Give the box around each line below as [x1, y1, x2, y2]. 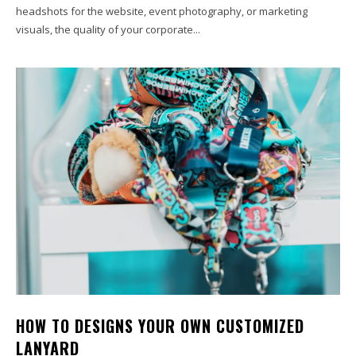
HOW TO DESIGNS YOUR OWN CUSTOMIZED [16, 313, 304, 338]
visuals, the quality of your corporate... [16, 22, 200, 37]
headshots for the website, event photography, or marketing [16, 4, 308, 19]
